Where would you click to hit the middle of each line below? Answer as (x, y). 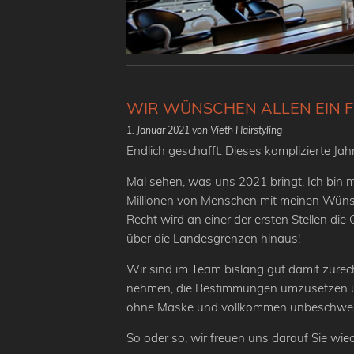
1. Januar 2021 (158, 130)
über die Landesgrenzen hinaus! (213, 239)
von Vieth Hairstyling (237, 130)
